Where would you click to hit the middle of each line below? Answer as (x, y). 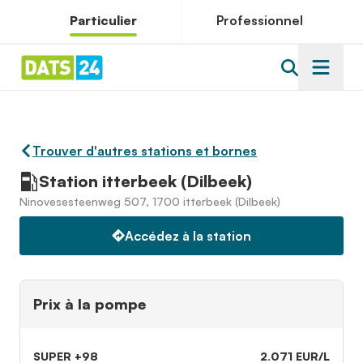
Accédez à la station (188, 236)
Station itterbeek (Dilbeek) (145, 181)
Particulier (104, 20)
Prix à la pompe (90, 304)
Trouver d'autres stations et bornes (145, 151)
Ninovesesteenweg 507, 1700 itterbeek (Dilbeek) (150, 201)
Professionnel (259, 20)
